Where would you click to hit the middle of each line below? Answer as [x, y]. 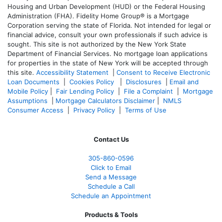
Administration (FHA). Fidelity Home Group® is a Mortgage [98, 16]
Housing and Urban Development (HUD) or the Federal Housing [106, 6]
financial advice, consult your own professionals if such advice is [108, 34]
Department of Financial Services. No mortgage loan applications [108, 53]
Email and [184, 82]
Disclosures [144, 82]
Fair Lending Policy [85, 91]
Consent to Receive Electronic [163, 72]
